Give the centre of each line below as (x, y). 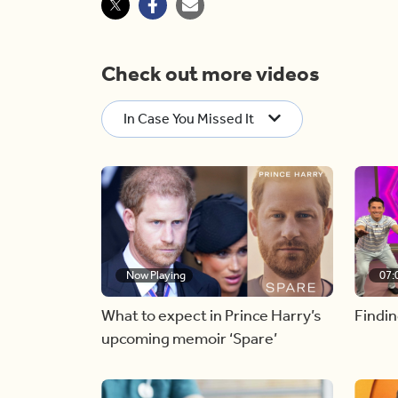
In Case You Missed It (189, 119)
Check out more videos (211, 74)
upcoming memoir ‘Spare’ (189, 338)
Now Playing (156, 275)
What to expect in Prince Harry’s (211, 315)
